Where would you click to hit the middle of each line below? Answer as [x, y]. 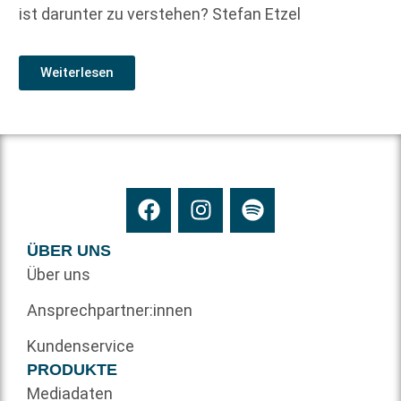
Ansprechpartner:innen [110, 310]
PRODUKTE [72, 369]
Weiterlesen [77, 72]
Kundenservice [81, 346]
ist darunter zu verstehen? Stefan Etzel [160, 13]
